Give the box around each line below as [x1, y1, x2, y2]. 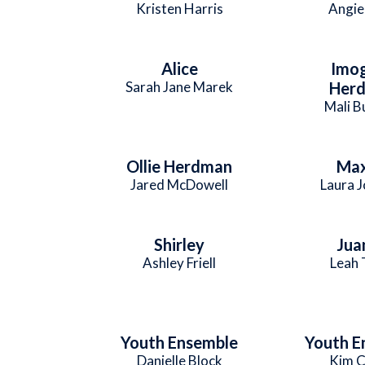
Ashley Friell [143, 254, 217, 271]
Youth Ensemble [121, 332, 239, 352]
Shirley [154, 235, 205, 254]
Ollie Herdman [126, 156, 233, 176]
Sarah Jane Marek [125, 78, 234, 95]
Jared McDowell [130, 176, 229, 193]
